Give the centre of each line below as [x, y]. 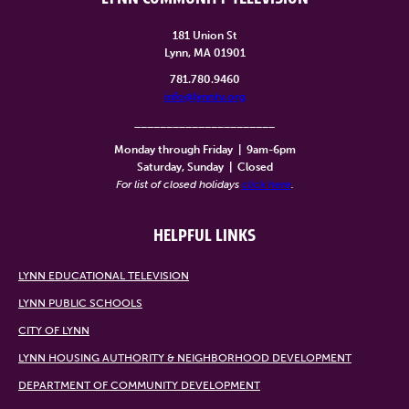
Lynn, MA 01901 [204, 52]
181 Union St [204, 35]
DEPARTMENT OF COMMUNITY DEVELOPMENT [139, 385]
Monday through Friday [176, 149]
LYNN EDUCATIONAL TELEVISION [104, 275]
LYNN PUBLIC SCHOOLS [80, 303]
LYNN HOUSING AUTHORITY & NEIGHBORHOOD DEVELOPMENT [185, 357]
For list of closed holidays [178, 184]
